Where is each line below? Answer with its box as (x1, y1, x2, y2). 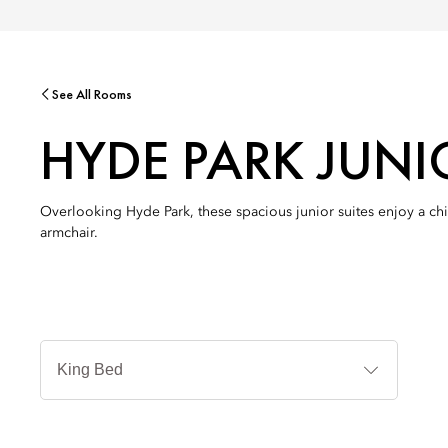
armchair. (40, 226, 98, 240)
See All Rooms (52, 85, 132, 103)
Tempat (396, 356, 444, 370)
